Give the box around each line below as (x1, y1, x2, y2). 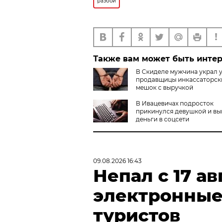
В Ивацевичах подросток (136, 99, 214, 107)
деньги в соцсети (136, 115, 189, 123)
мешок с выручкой (136, 83, 193, 91)
